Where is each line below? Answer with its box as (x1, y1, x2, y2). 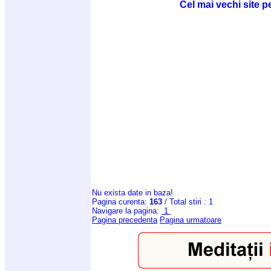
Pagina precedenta (92, 215, 157, 224)
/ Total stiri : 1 (162, 197, 213, 206)
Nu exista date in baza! (92, 188, 173, 197)
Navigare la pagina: (92, 206, 162, 215)
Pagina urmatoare (160, 215, 221, 224)
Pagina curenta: (92, 197, 149, 206)
